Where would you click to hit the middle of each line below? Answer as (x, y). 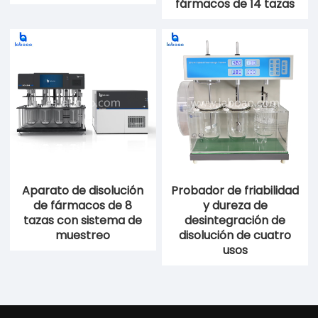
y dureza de (235, 206)
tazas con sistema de (83, 221)
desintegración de (235, 221)
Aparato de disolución (83, 191)
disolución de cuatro (235, 236)
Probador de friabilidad (235, 191)
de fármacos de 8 (83, 206)
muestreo (83, 236)
